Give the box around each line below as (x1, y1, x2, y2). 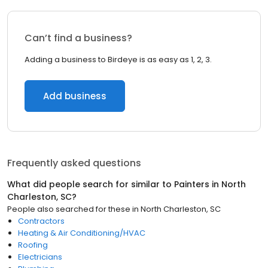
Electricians (18, 251, 62, 263)
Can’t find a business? (25, 31, 132, 45)
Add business (43, 90, 106, 102)
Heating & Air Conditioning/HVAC (18, 227, 145, 239)
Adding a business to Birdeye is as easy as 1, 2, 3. (25, 54, 212, 65)
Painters (174, 178, 209, 190)
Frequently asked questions (7, 156, 141, 170)
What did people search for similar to (7, 178, 174, 190)
